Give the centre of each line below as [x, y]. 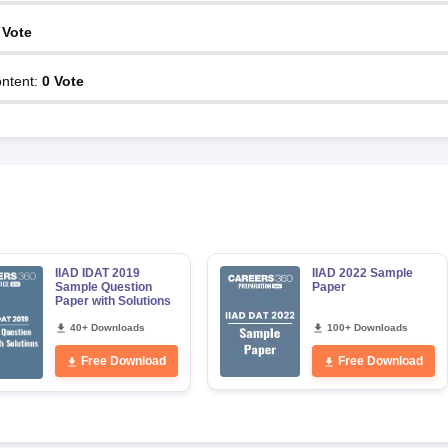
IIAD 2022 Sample [362, 273]
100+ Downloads [367, 327]
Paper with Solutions [112, 301]
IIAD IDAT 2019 [97, 273]
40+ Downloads [107, 327]
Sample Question [103, 287]
